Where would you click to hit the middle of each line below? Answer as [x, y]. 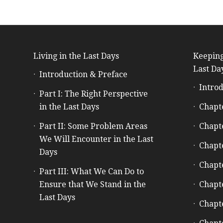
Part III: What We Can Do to [92, 171]
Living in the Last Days [76, 56]
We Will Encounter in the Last [96, 139]
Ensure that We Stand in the [93, 184]
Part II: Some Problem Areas [93, 126]
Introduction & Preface [83, 74]
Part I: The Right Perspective [94, 94]
